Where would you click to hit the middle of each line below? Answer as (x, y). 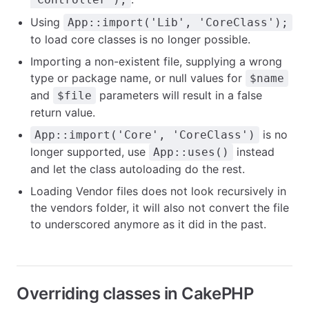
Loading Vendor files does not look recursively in (158, 191)
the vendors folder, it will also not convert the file (160, 208)
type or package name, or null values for (138, 78)
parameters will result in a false (179, 95)
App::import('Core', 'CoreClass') (145, 135)
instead (254, 152)
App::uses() (191, 152)
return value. (63, 112)
